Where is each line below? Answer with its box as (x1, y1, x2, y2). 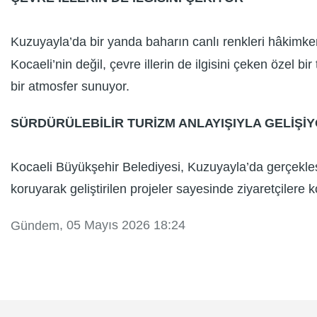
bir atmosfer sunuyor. (11, 79, 129, 94)
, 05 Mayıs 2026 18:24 (59, 217, 185, 232)
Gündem (11, 218, 59, 233)
